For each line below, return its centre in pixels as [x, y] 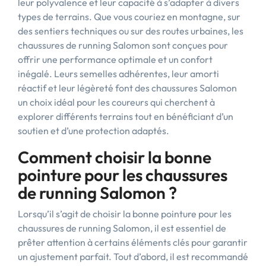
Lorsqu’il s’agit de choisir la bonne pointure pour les [125, 214]
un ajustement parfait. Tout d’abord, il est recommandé [133, 256]
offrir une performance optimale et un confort [115, 59]
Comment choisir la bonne [115, 157]
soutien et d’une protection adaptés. [94, 131]
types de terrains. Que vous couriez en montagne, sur [129, 17]
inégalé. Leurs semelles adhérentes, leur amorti [118, 74]
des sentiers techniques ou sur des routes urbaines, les [131, 31]
